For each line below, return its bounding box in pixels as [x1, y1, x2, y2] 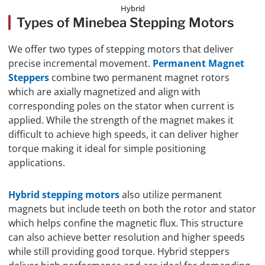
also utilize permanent [119, 188, 222, 202]
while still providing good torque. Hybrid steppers [8, 245, 230, 258]
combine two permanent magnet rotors [49, 71, 230, 85]
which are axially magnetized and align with [8, 85, 201, 99]
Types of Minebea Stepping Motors [17, 15, 234, 31]
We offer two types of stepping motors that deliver [8, 43, 234, 56]
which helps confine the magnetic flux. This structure [8, 216, 243, 230]
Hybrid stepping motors [8, 188, 119, 202]
